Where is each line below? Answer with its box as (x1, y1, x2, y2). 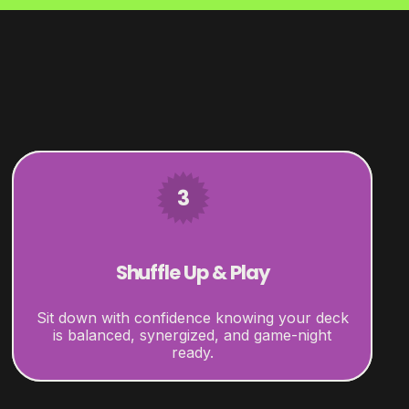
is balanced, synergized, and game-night (53, 325, 332, 344)
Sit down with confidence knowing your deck (36, 308, 349, 327)
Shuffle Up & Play (115, 258, 269, 286)
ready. (171, 342, 214, 362)
